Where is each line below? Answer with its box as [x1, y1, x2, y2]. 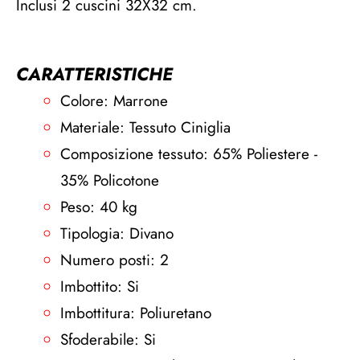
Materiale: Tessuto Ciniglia [60, 117, 231, 138]
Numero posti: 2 [60, 249, 169, 271]
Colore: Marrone [60, 90, 168, 112]
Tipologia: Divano [60, 223, 174, 244]
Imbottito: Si [60, 276, 139, 297]
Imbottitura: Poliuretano [60, 302, 211, 324]
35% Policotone [60, 170, 159, 191]
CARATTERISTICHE [16, 61, 173, 87]
